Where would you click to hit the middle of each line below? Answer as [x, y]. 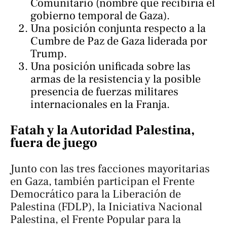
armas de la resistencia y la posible [116, 79]
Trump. [49, 53]
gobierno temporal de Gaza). [100, 15]
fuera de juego [54, 143]
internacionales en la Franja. [100, 104]
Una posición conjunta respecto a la [118, 28]
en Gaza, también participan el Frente [102, 181]
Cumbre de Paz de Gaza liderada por [119, 41]
